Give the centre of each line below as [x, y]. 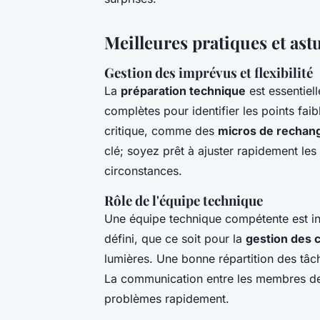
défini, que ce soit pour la [175, 238]
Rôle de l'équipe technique [184, 200]
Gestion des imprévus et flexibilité [209, 72]
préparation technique [183, 90]
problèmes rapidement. [167, 298]
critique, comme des [161, 130]
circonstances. [143, 170]
